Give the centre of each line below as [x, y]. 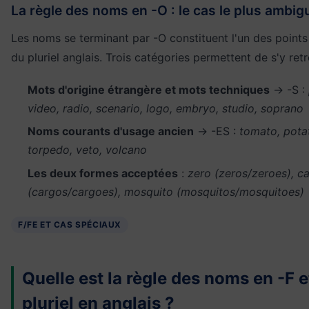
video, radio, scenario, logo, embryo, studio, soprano [166, 108]
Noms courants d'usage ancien [111, 131]
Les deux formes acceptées [103, 173]
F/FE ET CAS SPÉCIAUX [70, 224]
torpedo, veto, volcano [87, 150]
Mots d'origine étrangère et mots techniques [149, 90]
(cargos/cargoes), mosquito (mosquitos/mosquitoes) [166, 191]
